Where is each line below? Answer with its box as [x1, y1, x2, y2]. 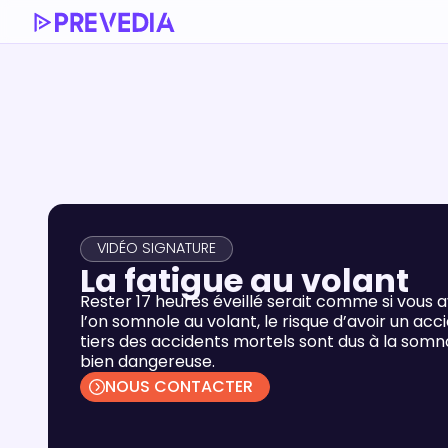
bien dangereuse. [80, 349, 215, 373]
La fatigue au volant [80, 257, 409, 303]
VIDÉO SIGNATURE [97, 238, 216, 259]
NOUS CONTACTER [105, 375, 253, 399]
